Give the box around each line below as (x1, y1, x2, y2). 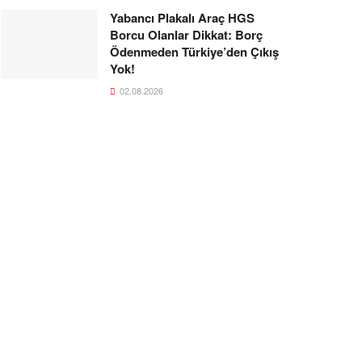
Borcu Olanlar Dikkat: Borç (110, 26, 263, 44)
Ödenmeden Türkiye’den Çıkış (110, 43, 279, 61)
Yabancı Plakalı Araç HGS (110, 9, 255, 27)
